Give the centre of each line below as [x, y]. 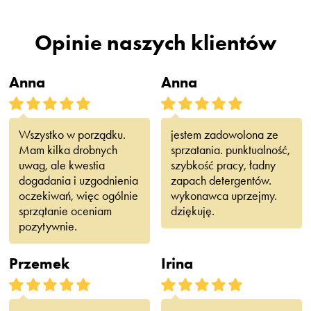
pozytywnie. [48, 226]
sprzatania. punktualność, [230, 150]
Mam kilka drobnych [68, 150]
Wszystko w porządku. [72, 135]
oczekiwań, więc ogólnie [78, 196]
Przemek [40, 263]
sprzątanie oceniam [65, 211]
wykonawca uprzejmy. [224, 196]
